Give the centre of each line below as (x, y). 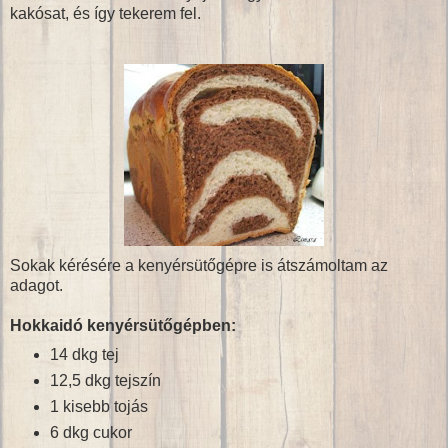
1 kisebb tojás (98, 406)
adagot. (36, 286)
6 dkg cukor (90, 432)
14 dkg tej (84, 354)
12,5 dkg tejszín (105, 380)
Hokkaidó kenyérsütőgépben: (123, 326)
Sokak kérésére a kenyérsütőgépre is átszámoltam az (199, 266)
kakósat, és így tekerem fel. (105, 14)
